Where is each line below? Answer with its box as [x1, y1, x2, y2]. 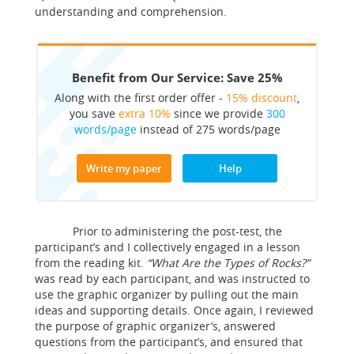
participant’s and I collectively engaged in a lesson [35, 239, 300, 254]
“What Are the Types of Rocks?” [147, 255, 310, 270]
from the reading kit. [35, 255, 147, 270]
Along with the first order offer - [55, 90, 226, 105]
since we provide [170, 106, 266, 121]
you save [69, 106, 119, 121]
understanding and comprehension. [35, 4, 227, 19]
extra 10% [118, 106, 171, 121]
